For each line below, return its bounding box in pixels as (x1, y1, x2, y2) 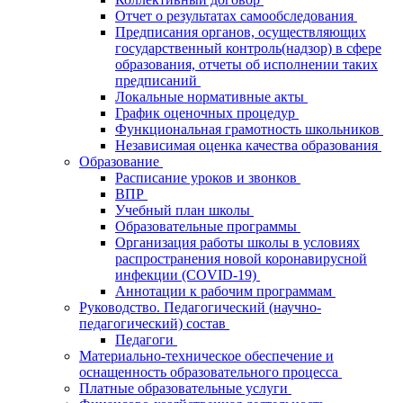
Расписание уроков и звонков (115, 170, 300, 185)
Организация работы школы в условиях (115, 235, 360, 250)
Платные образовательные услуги (79, 381, 291, 396)
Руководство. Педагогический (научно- (79, 300, 321, 315)
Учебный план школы (115, 202, 254, 218)
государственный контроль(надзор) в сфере (115, 40, 381, 56)
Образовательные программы (115, 219, 300, 234)
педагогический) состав (79, 316, 229, 331)
